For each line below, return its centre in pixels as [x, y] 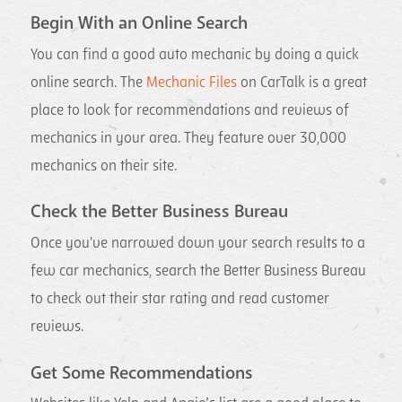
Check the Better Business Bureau [160, 212]
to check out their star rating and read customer [180, 299]
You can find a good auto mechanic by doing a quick [195, 54]
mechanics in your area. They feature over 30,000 [189, 138]
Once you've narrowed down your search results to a [198, 244]
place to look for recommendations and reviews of [190, 110]
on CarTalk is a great [302, 82]
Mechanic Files [192, 82]
